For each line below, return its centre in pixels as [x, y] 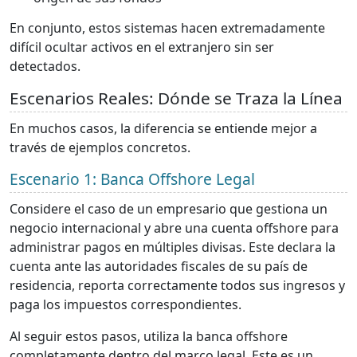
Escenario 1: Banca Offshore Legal [132, 178]
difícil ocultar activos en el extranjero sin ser [142, 47]
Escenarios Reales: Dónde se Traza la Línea [176, 98]
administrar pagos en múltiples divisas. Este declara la [173, 247]
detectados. [45, 66]
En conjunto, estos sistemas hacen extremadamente [167, 27]
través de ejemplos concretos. [100, 147]
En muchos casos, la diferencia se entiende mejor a [163, 128]
